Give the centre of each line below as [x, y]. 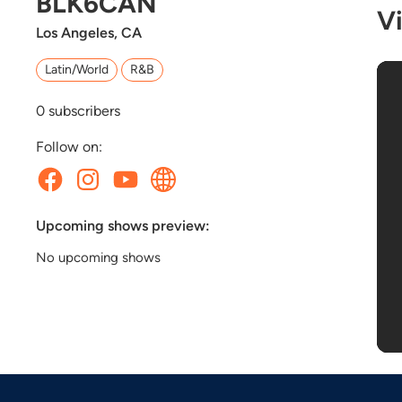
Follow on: [69, 146]
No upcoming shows [98, 257]
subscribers [83, 110]
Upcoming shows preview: [123, 225]
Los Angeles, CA [89, 32]
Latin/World [77, 69]
